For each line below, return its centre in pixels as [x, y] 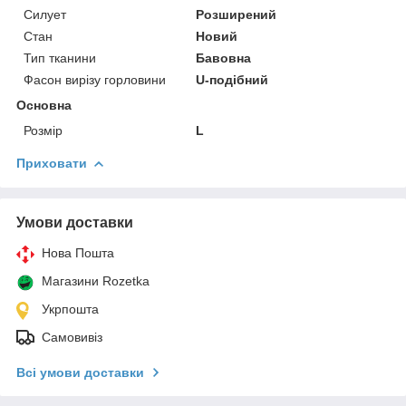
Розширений [237, 14]
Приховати [52, 163]
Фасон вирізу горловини [95, 79]
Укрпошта [70, 309]
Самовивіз [72, 337]
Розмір [43, 130]
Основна [44, 105]
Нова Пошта [78, 252]
